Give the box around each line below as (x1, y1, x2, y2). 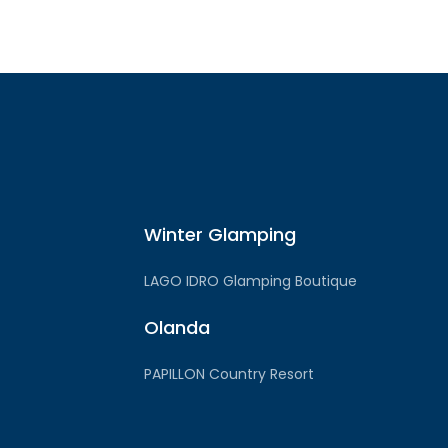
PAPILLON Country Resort (144, 364, 314, 385)
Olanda (144, 315, 210, 341)
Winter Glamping (144, 222, 296, 248)
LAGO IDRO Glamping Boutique (144, 271, 357, 292)
